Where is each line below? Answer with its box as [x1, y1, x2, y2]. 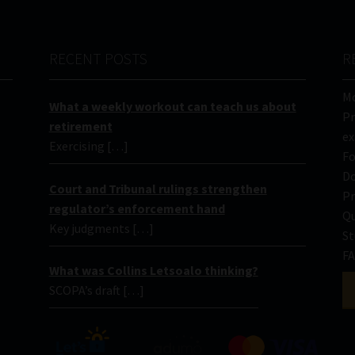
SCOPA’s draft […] [48, 281, 144, 298]
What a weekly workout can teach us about [48, 98, 296, 115]
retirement [48, 118, 113, 135]
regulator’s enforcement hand [48, 200, 225, 216]
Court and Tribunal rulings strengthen [48, 180, 267, 197]
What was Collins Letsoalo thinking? [48, 261, 258, 278]
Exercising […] [48, 138, 128, 155]
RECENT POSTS [49, 49, 148, 69]
